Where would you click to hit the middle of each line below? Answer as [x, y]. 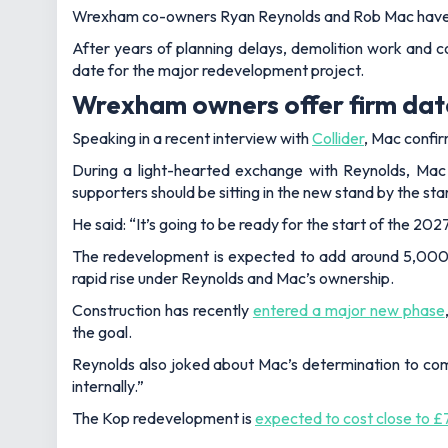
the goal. [102, 332]
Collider [338, 138]
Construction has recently [162, 310]
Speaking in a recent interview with [192, 138]
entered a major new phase [348, 310]
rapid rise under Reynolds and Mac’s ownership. [233, 278]
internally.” [108, 386]
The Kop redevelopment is [163, 418]
